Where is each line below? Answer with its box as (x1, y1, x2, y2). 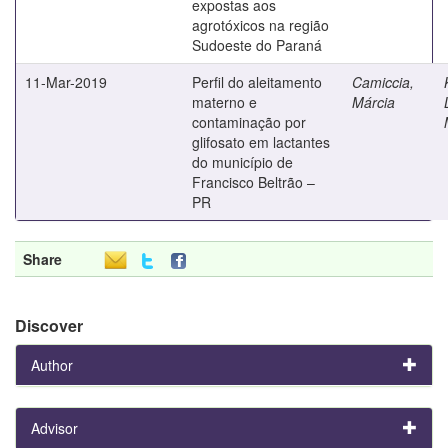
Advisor (31, 417, 78, 438)
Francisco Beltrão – (192, 171, 315, 192)
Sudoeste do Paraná (192, 34, 322, 55)
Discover (15, 313, 83, 337)
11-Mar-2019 (25, 71, 107, 92)
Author (31, 354, 73, 375)
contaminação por (192, 111, 306, 132)
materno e (192, 91, 257, 112)
